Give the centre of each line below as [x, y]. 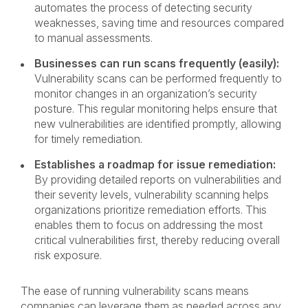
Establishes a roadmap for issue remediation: [155, 164]
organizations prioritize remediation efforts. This [151, 210]
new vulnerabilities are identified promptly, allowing [158, 124]
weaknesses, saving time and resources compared [159, 23]
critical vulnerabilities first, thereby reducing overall [157, 240]
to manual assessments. [95, 38]
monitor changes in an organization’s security [146, 93]
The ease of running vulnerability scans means [135, 291]
